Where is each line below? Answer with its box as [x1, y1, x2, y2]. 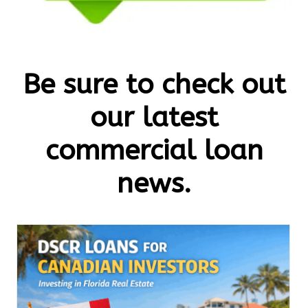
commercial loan [45, 133, 263, 166]
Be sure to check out [22, 67, 286, 100]
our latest [89, 100, 219, 133]
